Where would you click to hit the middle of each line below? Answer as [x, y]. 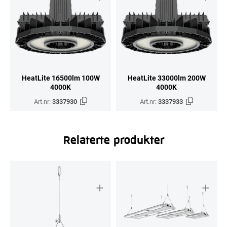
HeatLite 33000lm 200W [166, 78]
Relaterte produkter [113, 139]
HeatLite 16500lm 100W [61, 78]
